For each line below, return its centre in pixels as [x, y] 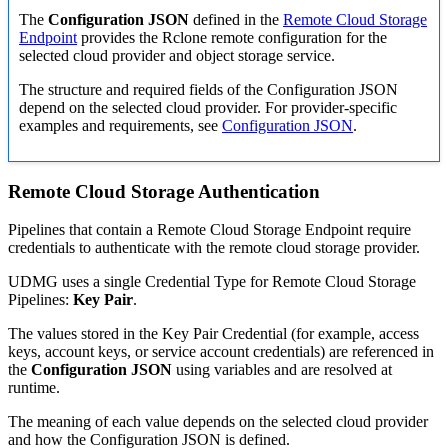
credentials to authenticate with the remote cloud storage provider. [214, 248]
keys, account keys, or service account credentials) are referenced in [221, 352]
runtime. [34, 388]
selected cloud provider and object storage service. [177, 55]
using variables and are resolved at [282, 370]
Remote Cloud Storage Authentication [164, 191]
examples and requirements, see [120, 125]
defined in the [236, 19]
